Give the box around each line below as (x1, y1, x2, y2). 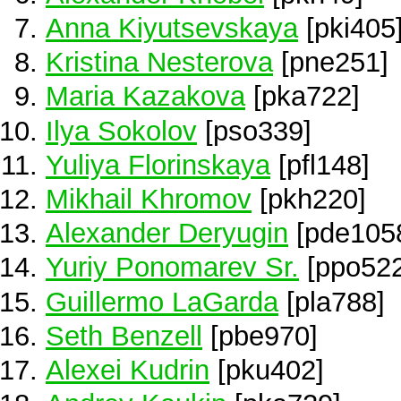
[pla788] (278, 286, 385, 317)
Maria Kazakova (46, 81, 245, 112)
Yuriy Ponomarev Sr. (46, 252, 299, 283)
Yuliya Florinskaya (46, 149, 270, 180)
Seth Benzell (46, 320, 202, 351)
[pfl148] (270, 149, 370, 180)
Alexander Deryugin (46, 218, 288, 249)
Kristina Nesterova (46, 47, 273, 78)
